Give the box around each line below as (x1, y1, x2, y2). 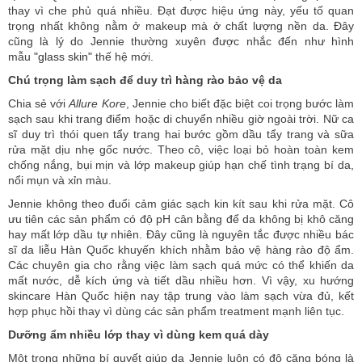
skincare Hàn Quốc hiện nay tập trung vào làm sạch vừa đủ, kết (8, 289, 354, 303)
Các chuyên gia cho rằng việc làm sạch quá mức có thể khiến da (8, 259, 354, 272)
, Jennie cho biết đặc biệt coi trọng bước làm (125, 97, 355, 111)
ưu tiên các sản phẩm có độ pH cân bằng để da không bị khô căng (8, 213, 354, 226)
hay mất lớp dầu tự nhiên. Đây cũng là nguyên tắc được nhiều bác (8, 228, 354, 242)
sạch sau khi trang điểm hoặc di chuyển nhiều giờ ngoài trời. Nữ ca (8, 112, 354, 126)
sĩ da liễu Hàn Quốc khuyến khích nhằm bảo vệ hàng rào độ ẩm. (8, 243, 354, 257)
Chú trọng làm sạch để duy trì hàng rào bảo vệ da (8, 74, 282, 87)
